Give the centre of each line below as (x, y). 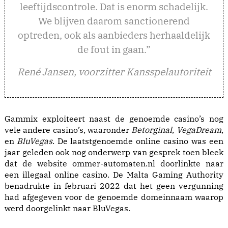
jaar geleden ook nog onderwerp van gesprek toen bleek (114, 152)
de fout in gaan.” (114, 49)
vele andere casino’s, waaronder (68, 130)
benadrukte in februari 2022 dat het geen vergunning (114, 186)
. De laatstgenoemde (94, 141)
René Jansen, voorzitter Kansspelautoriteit (114, 72)
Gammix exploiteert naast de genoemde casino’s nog (114, 119)
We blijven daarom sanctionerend (114, 21)
